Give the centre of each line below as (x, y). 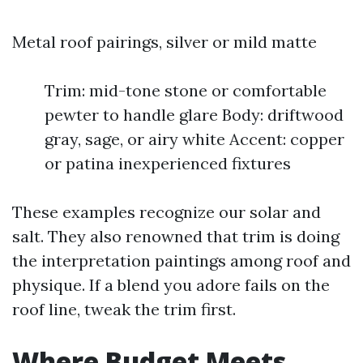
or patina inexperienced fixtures (168, 163)
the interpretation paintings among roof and (181, 261)
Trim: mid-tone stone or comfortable (186, 90)
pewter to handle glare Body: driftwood (194, 115)
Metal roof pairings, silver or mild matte (164, 42)
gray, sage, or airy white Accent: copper (194, 139)
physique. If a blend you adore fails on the (171, 285)
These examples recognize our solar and (167, 212)
